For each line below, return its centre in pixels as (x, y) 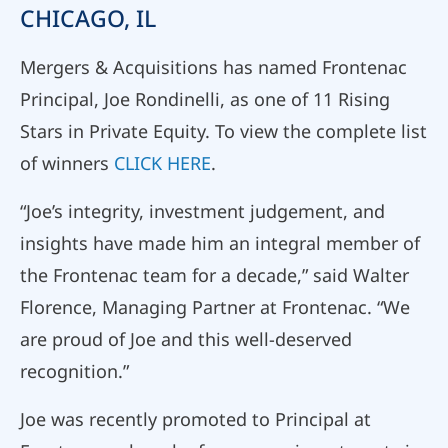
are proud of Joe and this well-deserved (186, 339)
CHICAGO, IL (88, 18)
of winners (67, 163)
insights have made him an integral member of (220, 243)
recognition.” (74, 371)
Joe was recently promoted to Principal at (195, 419)
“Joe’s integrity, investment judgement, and (202, 211)
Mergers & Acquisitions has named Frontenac (213, 67)
